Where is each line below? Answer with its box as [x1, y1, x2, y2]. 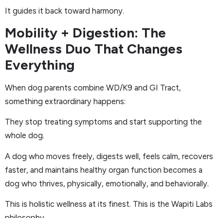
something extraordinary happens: [5, 96, 126, 106]
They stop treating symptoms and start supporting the [5, 117, 202, 127]
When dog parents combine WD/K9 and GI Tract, [5, 82, 181, 92]
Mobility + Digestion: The [5, 24, 166, 41]
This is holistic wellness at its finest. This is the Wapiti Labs [5, 199, 213, 209]
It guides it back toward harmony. [5, 6, 124, 16]
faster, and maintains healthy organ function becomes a [5, 164, 202, 175]
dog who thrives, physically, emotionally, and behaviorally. [5, 178, 209, 188]
